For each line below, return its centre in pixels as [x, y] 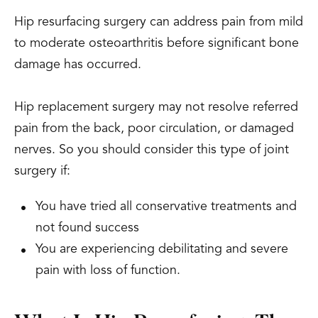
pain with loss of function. [108, 270]
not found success [87, 228]
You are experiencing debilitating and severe [162, 249]
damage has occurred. [78, 65]
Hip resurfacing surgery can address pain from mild [159, 22]
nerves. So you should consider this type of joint [152, 150]
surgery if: [42, 171]
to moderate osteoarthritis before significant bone [157, 43]
